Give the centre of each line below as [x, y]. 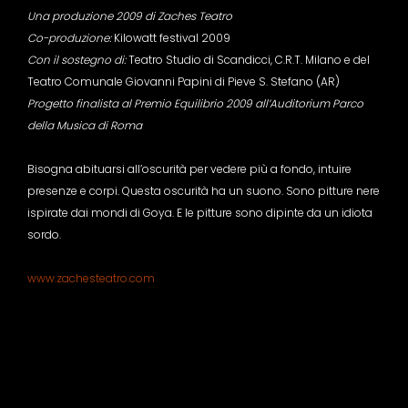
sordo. [44, 235]
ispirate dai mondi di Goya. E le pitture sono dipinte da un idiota [200, 213]
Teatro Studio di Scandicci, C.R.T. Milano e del [248, 60]
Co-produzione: [69, 38]
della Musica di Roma [85, 125]
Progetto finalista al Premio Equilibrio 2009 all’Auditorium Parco [195, 103]
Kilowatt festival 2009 [171, 38]
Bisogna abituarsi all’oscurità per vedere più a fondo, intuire [189, 169]
